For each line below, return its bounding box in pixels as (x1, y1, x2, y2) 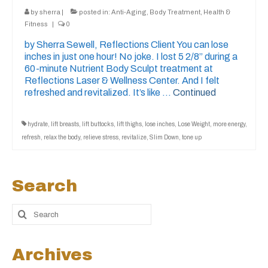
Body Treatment (150, 8, 200, 16)
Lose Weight (178, 121, 210, 127)
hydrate (28, 121, 48, 127)
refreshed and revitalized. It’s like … (25, 87, 173, 98)
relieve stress (83, 134, 118, 141)
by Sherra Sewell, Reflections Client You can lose (25, 39, 229, 50)
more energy (213, 121, 245, 127)
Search (12, 176, 77, 195)
